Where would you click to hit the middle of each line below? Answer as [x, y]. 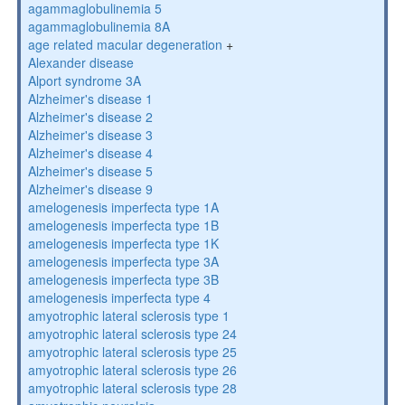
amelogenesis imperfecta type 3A [123, 261]
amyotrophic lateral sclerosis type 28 [132, 388]
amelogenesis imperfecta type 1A [123, 207]
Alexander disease [80, 62]
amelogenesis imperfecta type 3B [123, 279]
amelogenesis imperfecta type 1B [123, 225]
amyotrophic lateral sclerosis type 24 [132, 334]
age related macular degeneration [125, 44]
